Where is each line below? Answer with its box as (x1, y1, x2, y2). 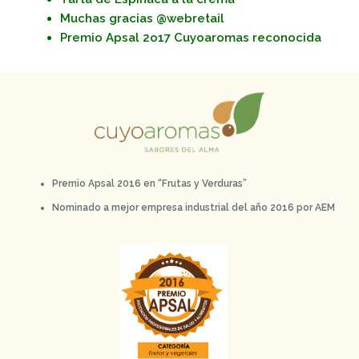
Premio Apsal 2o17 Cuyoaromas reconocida (60, 30, 321, 45)
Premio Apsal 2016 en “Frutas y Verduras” (52, 177, 247, 189)
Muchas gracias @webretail (60, 10, 224, 26)
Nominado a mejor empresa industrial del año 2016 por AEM (52, 201, 335, 213)
